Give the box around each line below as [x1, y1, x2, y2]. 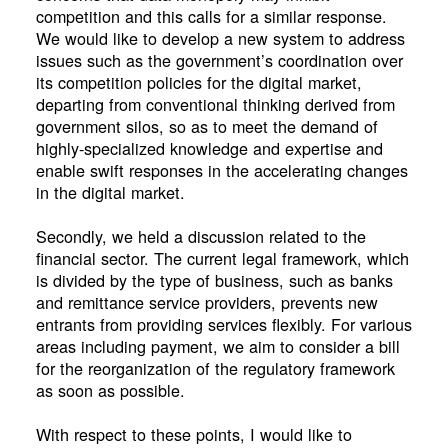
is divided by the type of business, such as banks [35, 268, 393, 292]
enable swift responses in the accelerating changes [35, 158, 408, 182]
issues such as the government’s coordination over [35, 48, 403, 72]
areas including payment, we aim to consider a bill [35, 334, 400, 358]
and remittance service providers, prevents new [35, 290, 378, 314]
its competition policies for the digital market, [35, 70, 362, 94]
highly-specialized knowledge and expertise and [35, 136, 383, 160]
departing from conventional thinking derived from [35, 92, 395, 116]
